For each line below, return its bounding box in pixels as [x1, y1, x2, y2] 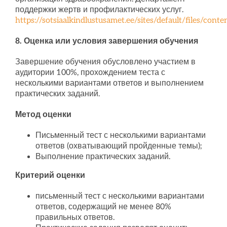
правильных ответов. [35, 213, 115, 222]
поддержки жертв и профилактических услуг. [15, 5, 183, 15]
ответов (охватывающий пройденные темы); [35, 141, 202, 151]
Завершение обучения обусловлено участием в [15, 57, 196, 67]
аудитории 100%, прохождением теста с [15, 68, 165, 78]
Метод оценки [15, 110, 71, 120]
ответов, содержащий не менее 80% [35, 202, 171, 212]
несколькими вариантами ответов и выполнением [15, 79, 204, 88]
